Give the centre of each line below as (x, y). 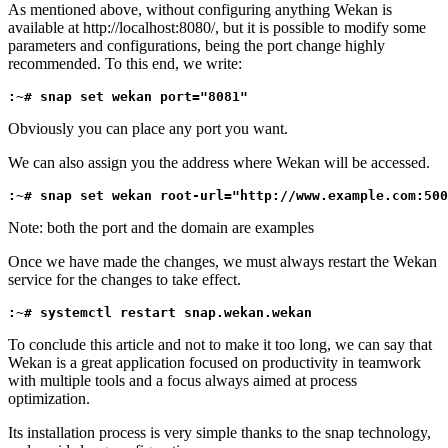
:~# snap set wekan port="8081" (128, 97)
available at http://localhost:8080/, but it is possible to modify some (217, 28)
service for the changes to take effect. (124, 280)
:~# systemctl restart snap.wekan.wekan (160, 313)
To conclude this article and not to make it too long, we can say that (220, 345)
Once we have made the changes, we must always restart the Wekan (222, 262)
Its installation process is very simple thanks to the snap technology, (219, 433)
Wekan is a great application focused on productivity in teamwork (214, 363)
